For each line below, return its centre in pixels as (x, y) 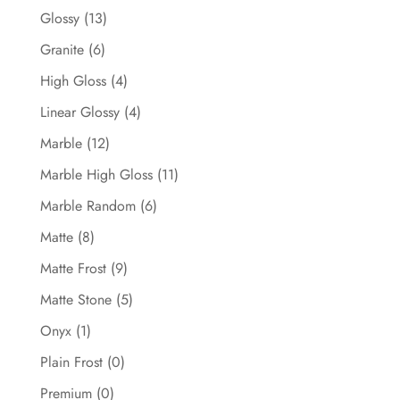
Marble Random (87, 206)
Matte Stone (75, 300)
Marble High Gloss (96, 175)
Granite (62, 50)
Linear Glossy (79, 112)
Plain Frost (71, 362)
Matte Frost (73, 268)
